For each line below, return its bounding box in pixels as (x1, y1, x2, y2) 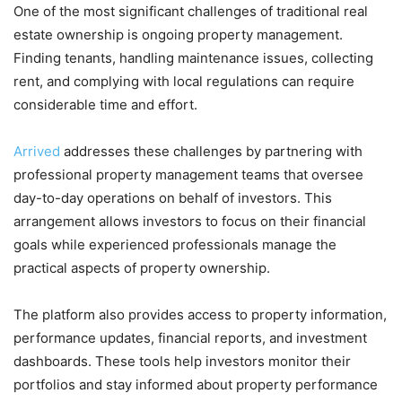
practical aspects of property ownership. (13, 258, 270, 276)
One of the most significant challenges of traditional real (13, 2, 368, 20)
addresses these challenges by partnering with (64, 142, 363, 160)
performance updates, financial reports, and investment (13, 328, 367, 346)
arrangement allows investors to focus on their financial (13, 212, 366, 230)
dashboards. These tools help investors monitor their (13, 352, 351, 370)
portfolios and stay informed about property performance (13, 375, 378, 393)
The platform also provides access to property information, (13, 305, 387, 323)
